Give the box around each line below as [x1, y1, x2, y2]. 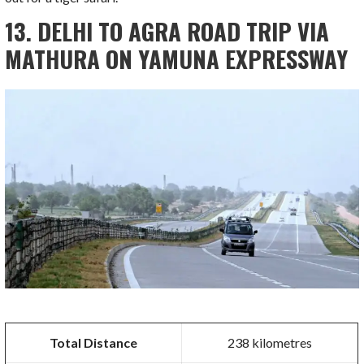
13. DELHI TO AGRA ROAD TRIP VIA [5, 13, 330, 48]
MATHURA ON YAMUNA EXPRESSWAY [5, 41, 349, 76]
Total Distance [50, 335, 138, 351]
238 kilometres [227, 335, 313, 351]
